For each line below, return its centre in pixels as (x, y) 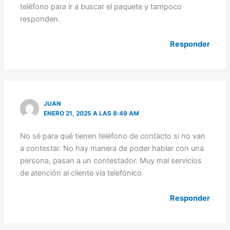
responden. (40, 19)
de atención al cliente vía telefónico (81, 173)
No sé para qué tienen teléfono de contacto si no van (113, 136)
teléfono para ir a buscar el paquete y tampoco (101, 6)
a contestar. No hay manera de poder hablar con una (112, 148)
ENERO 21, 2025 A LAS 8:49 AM (92, 114)
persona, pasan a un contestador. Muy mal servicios (111, 160)
